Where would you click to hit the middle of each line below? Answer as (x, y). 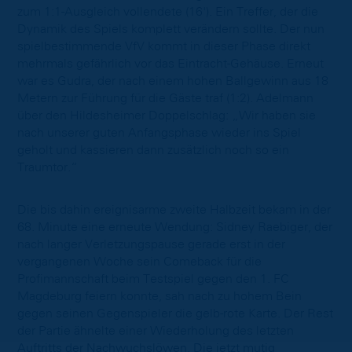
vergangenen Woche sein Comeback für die (139, 262)
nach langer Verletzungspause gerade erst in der (151, 245)
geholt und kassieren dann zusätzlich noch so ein (153, 150)
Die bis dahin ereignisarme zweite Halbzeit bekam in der (174, 210)
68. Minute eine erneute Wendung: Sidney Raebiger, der (175, 227)
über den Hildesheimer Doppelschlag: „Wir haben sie (167, 116)
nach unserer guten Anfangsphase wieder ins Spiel (159, 133)
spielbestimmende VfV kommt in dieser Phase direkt (164, 47)
